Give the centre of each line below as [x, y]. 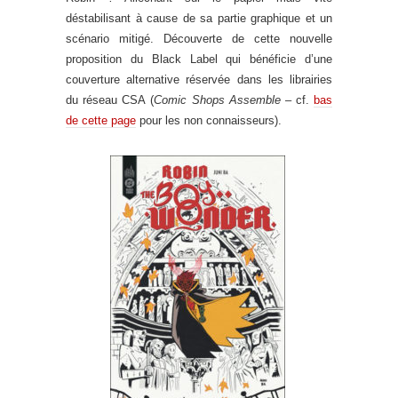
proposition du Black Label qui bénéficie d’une [199, 59]
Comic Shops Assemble [217, 100]
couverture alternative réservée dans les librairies [199, 80]
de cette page [101, 120]
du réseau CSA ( [110, 100]
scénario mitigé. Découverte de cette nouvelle [199, 39]
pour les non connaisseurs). [209, 120]
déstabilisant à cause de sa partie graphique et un [199, 18]
